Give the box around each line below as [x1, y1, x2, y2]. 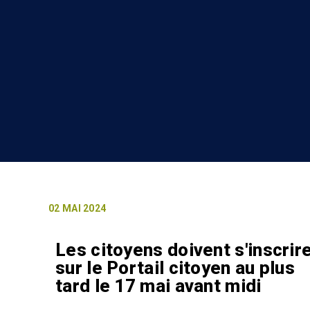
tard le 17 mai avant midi [55, 275, 262, 297]
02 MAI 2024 [48, 203, 107, 215]
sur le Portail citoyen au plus [55, 257, 295, 279]
